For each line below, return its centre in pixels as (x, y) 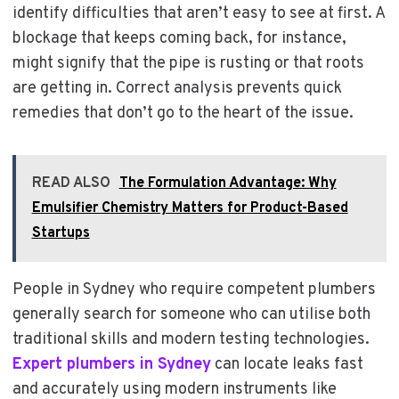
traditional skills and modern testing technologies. (191, 339)
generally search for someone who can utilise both (191, 314)
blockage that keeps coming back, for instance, (179, 38)
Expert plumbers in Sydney (111, 364)
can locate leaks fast (287, 364)
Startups (61, 233)
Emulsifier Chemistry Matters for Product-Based (190, 208)
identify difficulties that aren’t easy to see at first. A (198, 13)
